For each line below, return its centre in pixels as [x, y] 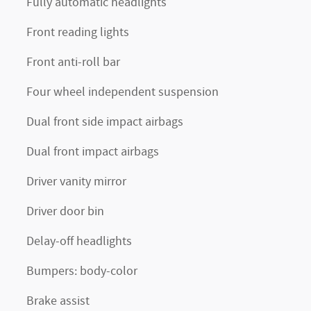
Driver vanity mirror [76, 182]
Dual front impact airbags [93, 152]
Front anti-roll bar [73, 62]
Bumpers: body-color [82, 271]
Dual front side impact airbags [105, 122]
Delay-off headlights [79, 241]
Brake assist [58, 301]
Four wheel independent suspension [123, 92]
